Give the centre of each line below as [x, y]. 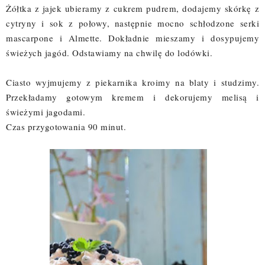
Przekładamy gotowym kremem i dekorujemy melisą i [132, 97]
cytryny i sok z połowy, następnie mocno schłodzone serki [132, 23]
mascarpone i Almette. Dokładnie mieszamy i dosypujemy [132, 38]
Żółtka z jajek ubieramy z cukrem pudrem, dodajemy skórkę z [132, 9]
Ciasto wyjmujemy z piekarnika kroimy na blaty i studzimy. [132, 83]
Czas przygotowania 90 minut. [66, 127]
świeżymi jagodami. [47, 112]
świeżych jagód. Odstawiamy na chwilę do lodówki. [111, 53]
